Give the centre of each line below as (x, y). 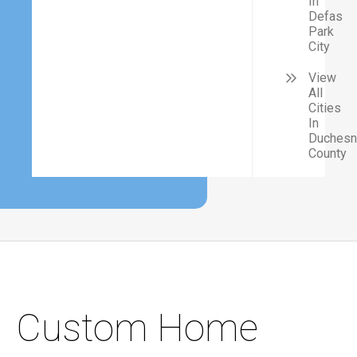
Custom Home (137, 328)
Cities (325, 108)
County (328, 153)
